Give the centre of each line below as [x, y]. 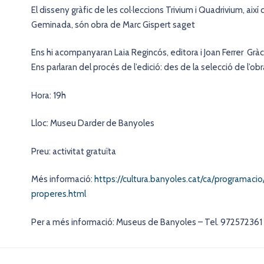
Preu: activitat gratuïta [74, 151]
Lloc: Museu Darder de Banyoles [93, 123]
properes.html [59, 194]
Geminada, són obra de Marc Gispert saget [113, 24]
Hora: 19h [49, 95]
